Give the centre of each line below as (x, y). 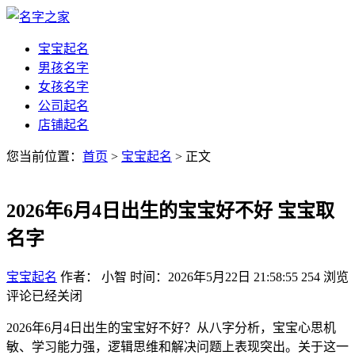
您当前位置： (44, 157)
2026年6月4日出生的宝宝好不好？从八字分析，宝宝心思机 (171, 327)
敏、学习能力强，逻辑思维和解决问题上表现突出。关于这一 (177, 346)
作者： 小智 (94, 277)
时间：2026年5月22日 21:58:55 (214, 277)
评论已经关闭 (44, 296)
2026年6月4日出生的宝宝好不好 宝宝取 (170, 210)
